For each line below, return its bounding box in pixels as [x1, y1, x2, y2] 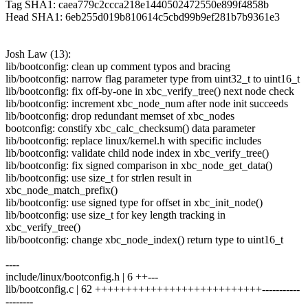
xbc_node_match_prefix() [5, 184, 118, 196]
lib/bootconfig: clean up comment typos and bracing [5, 60, 230, 72]
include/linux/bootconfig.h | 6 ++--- [5, 270, 158, 283]
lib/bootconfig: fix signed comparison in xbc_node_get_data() [5, 159, 272, 171]
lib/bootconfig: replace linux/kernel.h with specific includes [5, 134, 261, 146]
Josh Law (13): [5, 47, 71, 60]
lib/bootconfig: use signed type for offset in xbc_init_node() [5, 196, 263, 208]
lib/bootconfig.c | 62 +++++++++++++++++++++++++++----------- [5, 283, 300, 295]
